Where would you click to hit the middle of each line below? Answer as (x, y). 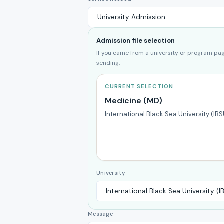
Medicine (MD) (134, 101)
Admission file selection (136, 41)
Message (101, 214)
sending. (108, 63)
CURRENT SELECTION (139, 87)
